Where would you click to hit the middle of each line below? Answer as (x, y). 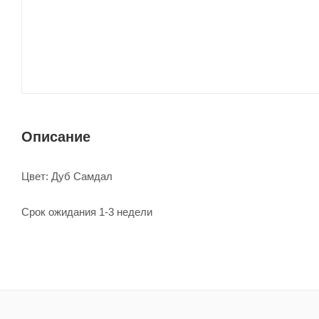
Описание (56, 136)
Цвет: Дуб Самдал (67, 176)
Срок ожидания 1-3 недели (87, 211)
